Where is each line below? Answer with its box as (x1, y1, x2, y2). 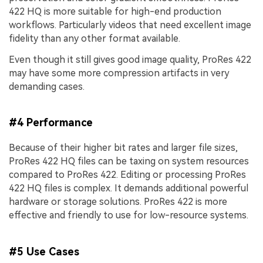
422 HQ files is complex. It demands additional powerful (9, 183, 248, 194)
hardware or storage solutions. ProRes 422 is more (9, 196, 227, 208)
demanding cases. (9, 80, 85, 92)
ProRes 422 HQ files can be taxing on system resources (9, 156, 249, 167)
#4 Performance (9, 116, 93, 129)
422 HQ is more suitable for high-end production (9, 6, 221, 18)
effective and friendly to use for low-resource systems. (9, 210, 248, 221)
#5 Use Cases (9, 245, 79, 258)
